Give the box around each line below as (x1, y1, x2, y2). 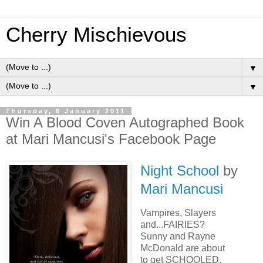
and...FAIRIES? (140, 219, 205, 230)
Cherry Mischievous (6, 23, 187, 46)
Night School (140, 162, 219, 178)
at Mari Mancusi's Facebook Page (6, 131, 216, 147)
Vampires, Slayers (140, 207, 216, 218)
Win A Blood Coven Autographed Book (6, 114, 244, 130)
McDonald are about (140, 242, 225, 253)
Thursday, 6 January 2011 (6, 107, 126, 114)
